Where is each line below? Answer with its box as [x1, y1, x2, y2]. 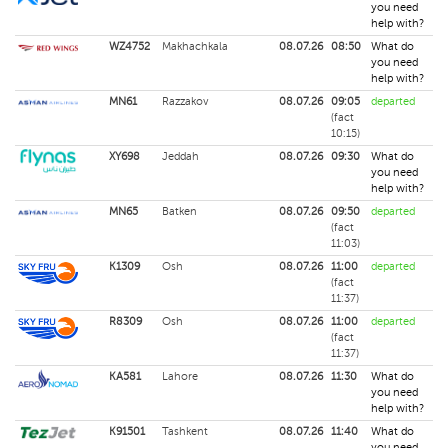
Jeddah [162, 150, 199, 163]
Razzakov [162, 95, 209, 108]
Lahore [162, 370, 198, 383]
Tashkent [162, 425, 208, 438]
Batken [162, 205, 197, 218]
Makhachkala [162, 40, 228, 53]
